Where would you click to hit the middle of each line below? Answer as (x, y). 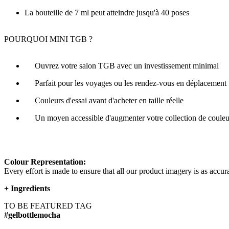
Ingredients (30, 189)
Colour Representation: (45, 162)
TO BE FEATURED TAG (48, 206)
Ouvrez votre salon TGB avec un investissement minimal (122, 66)
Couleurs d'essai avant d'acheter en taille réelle (104, 101)
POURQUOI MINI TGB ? (48, 39)
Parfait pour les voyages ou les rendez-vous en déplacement (125, 83)
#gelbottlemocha (32, 215)
